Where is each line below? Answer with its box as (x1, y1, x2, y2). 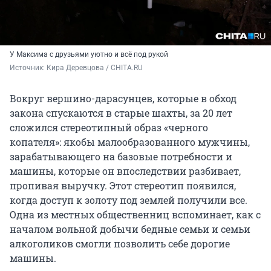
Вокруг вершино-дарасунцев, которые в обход (10, 92, 237, 105)
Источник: (10, 64, 47, 73)
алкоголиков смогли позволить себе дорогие (10, 237, 230, 250)
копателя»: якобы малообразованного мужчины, (10, 135, 250, 149)
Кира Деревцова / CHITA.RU (47, 64, 143, 73)
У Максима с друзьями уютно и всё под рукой (10, 50, 168, 59)
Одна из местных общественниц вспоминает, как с (10, 208, 261, 221)
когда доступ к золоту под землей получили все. (10, 194, 247, 207)
